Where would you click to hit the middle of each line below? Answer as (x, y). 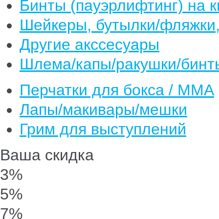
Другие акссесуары (89, 44)
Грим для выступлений (103, 129)
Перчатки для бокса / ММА (117, 90)
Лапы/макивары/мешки (103, 109)
